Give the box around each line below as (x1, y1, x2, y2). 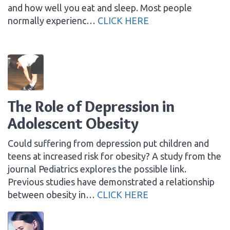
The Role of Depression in (8, 97, 175, 116)
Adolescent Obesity (8, 113, 139, 133)
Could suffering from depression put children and (8, 138, 209, 148)
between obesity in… (8, 189, 97, 200)
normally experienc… (8, 15, 98, 26)
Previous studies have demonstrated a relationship (8, 176, 215, 187)
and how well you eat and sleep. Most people (8, 2, 192, 13)
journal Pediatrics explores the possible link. (8, 163, 186, 174)
